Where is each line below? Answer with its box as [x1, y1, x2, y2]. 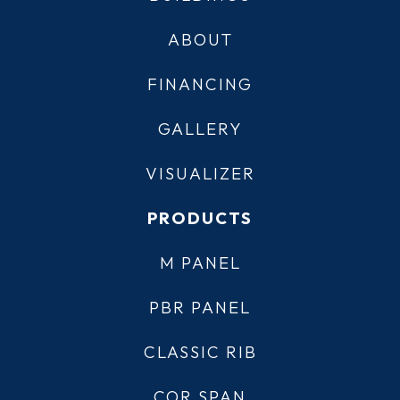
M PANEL [159, 252, 241, 274]
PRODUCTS [147, 207, 253, 229]
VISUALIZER [145, 162, 255, 185]
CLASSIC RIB [143, 341, 257, 363]
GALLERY [157, 118, 243, 140]
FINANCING [147, 73, 253, 96]
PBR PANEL [149, 296, 251, 319]
